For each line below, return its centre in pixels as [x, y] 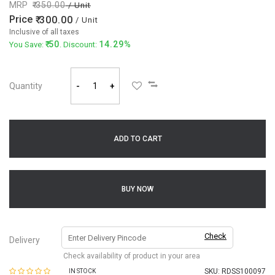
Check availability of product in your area [132, 256]
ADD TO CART [137, 139]
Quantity [26, 86]
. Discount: [79, 45]
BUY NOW [137, 189]
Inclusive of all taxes [44, 32]
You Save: [27, 45]
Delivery [25, 240]
